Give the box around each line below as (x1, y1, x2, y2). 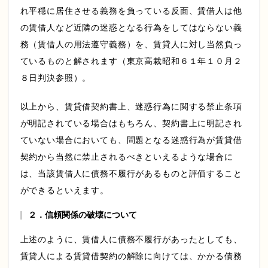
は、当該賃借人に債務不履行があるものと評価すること (20, 169, 242, 178)
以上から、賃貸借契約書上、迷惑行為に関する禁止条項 (20, 102, 242, 111)
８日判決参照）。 (20, 74, 92, 83)
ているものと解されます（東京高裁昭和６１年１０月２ (20, 57, 242, 66)
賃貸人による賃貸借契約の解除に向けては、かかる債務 (20, 252, 242, 261)
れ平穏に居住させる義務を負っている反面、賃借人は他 (20, 7, 242, 16)
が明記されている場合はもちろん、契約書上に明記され (20, 119, 242, 128)
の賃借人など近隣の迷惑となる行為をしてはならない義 (20, 23, 242, 32)
